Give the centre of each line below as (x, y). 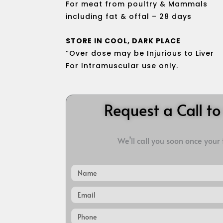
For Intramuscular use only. (122, 66)
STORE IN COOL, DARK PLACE (123, 41)
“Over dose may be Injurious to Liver (140, 54)
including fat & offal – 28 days (129, 16)
